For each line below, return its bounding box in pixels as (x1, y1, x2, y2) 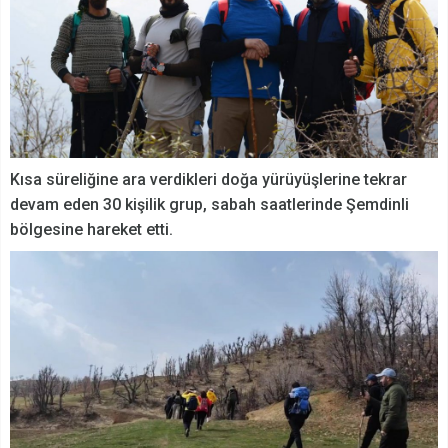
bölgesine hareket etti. (10, 220, 173, 240)
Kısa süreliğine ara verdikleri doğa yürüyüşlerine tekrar (10, 170, 407, 190)
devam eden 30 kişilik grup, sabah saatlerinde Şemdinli (10, 195, 409, 215)
